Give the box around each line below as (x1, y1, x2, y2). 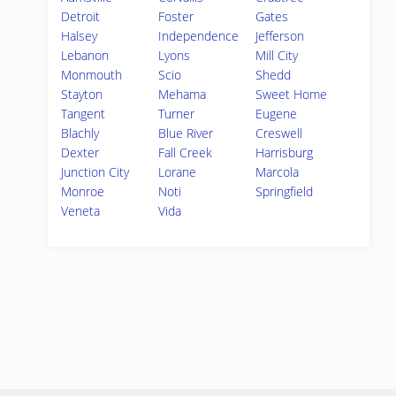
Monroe (61, 183, 104, 200)
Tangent (61, 105, 105, 122)
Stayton (61, 86, 103, 103)
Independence (158, 27, 240, 44)
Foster (158, 8, 194, 25)
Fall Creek (158, 144, 213, 161)
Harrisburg (255, 144, 314, 161)
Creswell (255, 125, 303, 141)
